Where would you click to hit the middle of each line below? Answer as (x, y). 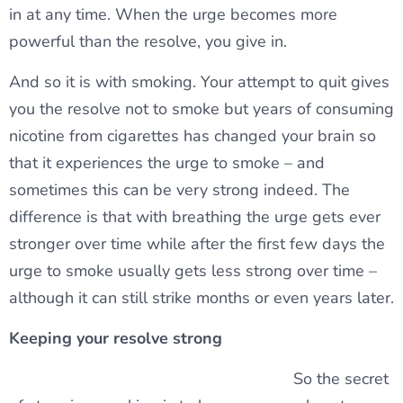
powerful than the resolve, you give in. (148, 42)
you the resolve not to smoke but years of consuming (201, 109)
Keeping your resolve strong (116, 339)
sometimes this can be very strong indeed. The (179, 190)
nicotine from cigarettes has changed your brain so (193, 136)
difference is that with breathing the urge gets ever (195, 217)
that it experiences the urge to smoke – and (167, 163)
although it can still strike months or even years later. (201, 298)
